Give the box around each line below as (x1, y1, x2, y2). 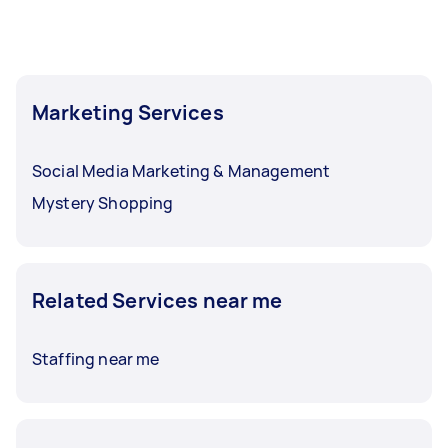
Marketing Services (32, 99, 224, 126)
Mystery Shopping (32, 192, 174, 214)
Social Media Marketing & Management (32, 160, 331, 182)
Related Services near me (32, 287, 283, 314)
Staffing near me (32, 348, 160, 370)
